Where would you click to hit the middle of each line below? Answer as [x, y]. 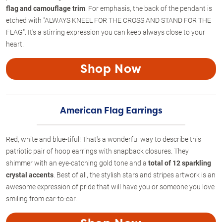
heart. [15, 44]
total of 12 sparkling [180, 163]
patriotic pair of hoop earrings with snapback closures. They [97, 151]
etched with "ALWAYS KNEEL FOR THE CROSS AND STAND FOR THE [109, 20]
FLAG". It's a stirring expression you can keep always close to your [106, 32]
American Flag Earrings [111, 110]
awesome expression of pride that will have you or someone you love [110, 186]
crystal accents [30, 174]
